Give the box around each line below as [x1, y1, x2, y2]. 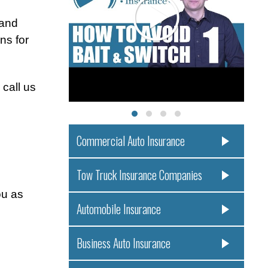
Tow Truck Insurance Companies [76, 166, 202, 184]
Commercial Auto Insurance [76, 132, 185, 150]
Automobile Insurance [76, 200, 161, 218]
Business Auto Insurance [76, 234, 170, 252]
